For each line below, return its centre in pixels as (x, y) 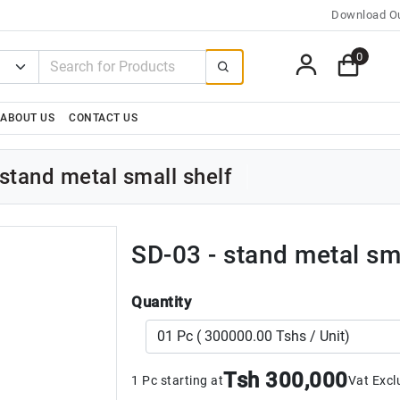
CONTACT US (103, 118)
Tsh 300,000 (286, 380)
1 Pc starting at (177, 380)
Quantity (161, 302)
